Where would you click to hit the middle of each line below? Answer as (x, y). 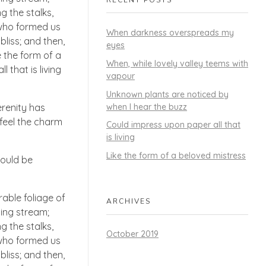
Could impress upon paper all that (173, 125)
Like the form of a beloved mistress (176, 156)
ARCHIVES (129, 201)
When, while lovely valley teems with (177, 63)
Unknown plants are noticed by (167, 94)
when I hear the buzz (147, 107)
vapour (121, 76)
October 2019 (132, 234)
